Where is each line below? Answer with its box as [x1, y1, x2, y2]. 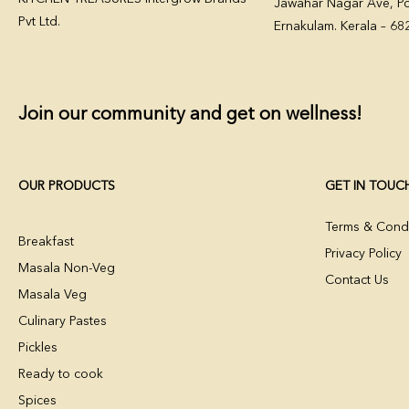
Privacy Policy [325, 246, 402, 260]
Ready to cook [18, 367, 103, 381]
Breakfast [18, 235, 74, 248]
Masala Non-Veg [18, 261, 115, 275]
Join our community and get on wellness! [18, 106, 362, 124]
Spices [18, 393, 57, 407]
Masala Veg [18, 288, 87, 301]
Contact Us [325, 273, 389, 287]
